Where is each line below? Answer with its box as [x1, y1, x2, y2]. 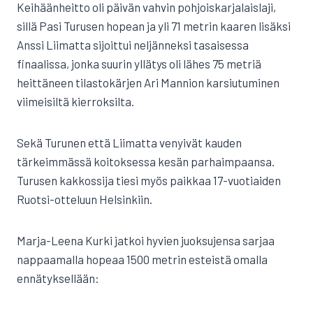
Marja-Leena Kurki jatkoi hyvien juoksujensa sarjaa [17, 233, 275, 247]
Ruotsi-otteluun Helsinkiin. [17, 192, 152, 206]
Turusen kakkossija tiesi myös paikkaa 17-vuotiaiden [17, 173, 281, 187]
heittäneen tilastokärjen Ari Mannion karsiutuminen [17, 75, 279, 89]
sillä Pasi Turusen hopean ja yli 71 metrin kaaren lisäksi [17, 19, 291, 33]
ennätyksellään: [17, 271, 99, 285]
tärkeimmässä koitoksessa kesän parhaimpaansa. [17, 154, 275, 168]
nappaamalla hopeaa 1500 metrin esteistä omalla [17, 252, 268, 266]
